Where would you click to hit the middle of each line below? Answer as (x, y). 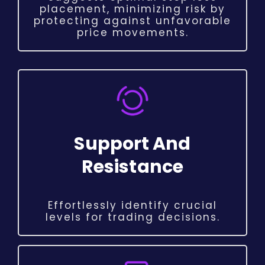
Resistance (132, 167)
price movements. (132, 33)
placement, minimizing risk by (132, 9)
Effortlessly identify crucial (132, 206)
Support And (132, 144)
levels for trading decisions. (132, 217)
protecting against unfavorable (132, 21)
